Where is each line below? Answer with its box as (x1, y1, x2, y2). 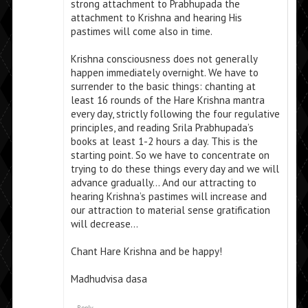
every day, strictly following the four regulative (70, 107, 280, 121)
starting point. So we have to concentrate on (70, 148, 269, 162)
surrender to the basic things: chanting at (70, 80, 256, 93)
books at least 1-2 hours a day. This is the (70, 135, 258, 148)
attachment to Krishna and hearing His (70, 11, 242, 25)
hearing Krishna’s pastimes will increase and (70, 190, 267, 203)
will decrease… (70, 217, 138, 231)
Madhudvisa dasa (70, 272, 147, 286)
